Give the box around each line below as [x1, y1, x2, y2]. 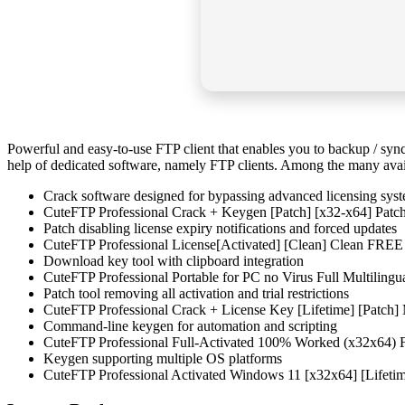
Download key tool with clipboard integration [43, 252, 304, 268]
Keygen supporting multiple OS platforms [43, 350, 282, 366]
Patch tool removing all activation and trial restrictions [43, 285, 349, 301]
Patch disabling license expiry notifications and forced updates [43, 220, 397, 236]
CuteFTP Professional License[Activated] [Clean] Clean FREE [43, 236, 403, 252]
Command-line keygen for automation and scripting [43, 317, 337, 334]
